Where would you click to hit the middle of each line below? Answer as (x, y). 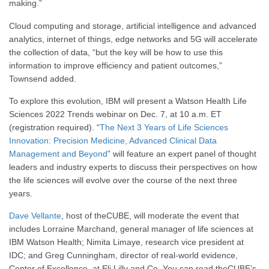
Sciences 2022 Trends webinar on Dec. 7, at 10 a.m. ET (115, 114)
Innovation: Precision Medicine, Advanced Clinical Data (113, 140)
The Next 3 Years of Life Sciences (164, 127)
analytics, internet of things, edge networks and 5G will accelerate (133, 39)
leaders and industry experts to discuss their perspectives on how (133, 167)
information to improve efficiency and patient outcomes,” (116, 65)
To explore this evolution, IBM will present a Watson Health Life (128, 101)
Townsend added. (43, 78)
